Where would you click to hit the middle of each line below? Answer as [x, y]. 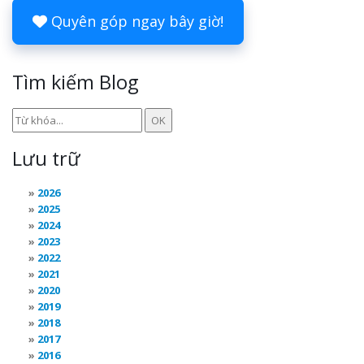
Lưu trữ [46, 158]
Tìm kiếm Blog [75, 82]
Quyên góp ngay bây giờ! [135, 21]
